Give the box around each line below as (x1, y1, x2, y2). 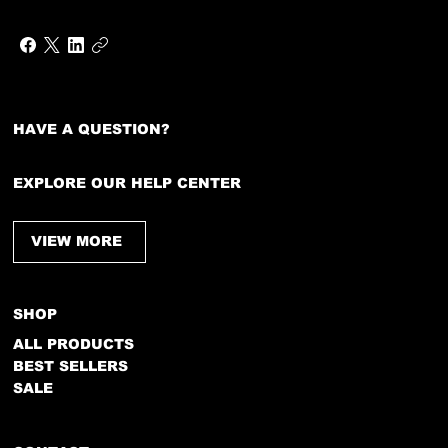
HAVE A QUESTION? (13, 120, 171, 137)
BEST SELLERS (13, 357, 129, 374)
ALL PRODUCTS (13, 335, 135, 352)
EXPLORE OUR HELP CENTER (13, 174, 242, 191)
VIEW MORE (30, 233, 122, 250)
